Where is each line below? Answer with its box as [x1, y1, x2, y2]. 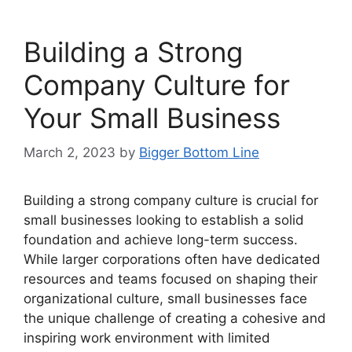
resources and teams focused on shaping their [24, 271, 317, 288]
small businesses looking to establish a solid [24, 212, 304, 229]
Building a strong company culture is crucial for [24, 192, 318, 209]
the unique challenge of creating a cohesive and [24, 310, 326, 327]
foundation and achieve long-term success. [24, 232, 298, 248]
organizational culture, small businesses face [24, 291, 307, 307]
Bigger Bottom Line [139, 145, 259, 161]
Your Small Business [24, 101, 280, 134]
